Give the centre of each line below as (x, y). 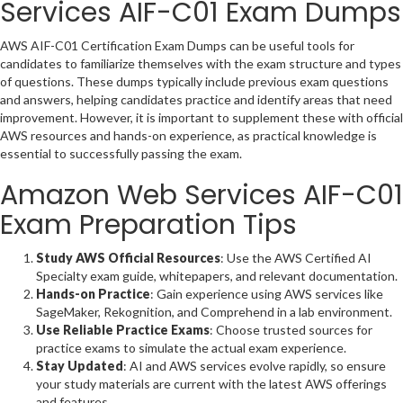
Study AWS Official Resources (128, 257)
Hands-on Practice (93, 293)
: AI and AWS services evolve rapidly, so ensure (255, 365)
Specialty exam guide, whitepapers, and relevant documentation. (217, 275)
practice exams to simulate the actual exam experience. (191, 347)
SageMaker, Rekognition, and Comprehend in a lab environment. (214, 311)
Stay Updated (80, 365)
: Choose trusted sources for (291, 329)
